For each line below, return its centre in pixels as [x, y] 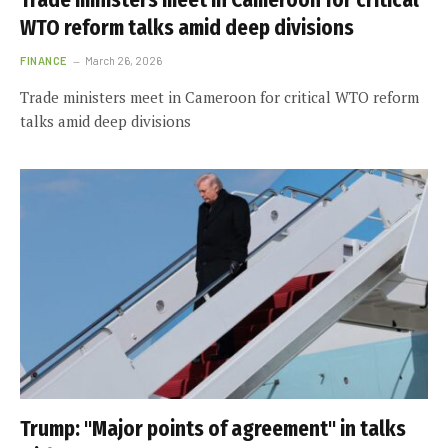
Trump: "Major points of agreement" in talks [213, 428]
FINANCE [43, 60]
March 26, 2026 [123, 60]
